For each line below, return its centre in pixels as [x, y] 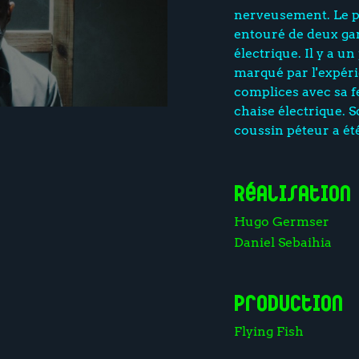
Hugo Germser [281, 222]
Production [288, 305]
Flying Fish [268, 332]
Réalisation [292, 195]
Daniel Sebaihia [282, 243]
